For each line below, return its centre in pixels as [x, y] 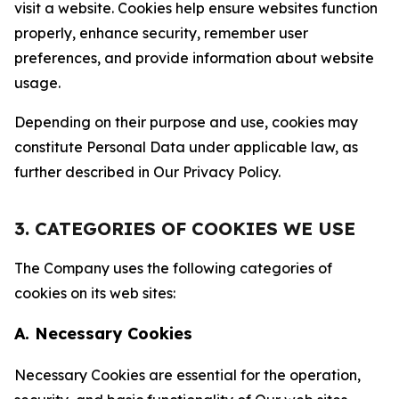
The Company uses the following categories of [173, 268]
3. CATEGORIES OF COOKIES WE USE [185, 228]
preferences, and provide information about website [194, 58]
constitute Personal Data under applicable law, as [186, 147]
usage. [37, 83]
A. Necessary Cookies [103, 334]
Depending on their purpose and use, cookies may [186, 122]
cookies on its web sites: [95, 293]
